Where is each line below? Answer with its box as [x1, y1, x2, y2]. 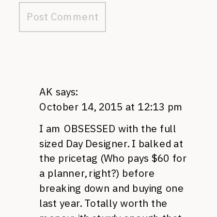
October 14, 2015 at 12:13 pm [39, 100, 183, 113]
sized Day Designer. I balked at [39, 137, 183, 150]
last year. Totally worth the [39, 196, 168, 210]
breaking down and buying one [39, 182, 184, 195]
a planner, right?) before [39, 167, 155, 180]
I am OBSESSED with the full [39, 122, 176, 135]
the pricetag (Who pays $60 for [39, 152, 186, 165]
